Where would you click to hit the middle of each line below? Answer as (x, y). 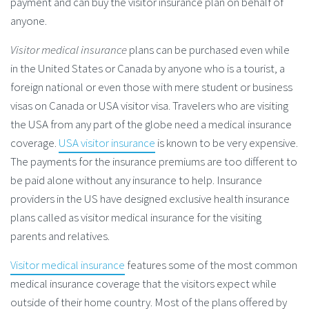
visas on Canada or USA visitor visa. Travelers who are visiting (149, 106)
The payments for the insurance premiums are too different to (154, 162)
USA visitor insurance (107, 143)
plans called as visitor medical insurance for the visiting (136, 218)
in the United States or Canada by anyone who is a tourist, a (148, 69)
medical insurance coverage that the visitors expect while (143, 284)
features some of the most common (211, 265)
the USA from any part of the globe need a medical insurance (151, 124)
